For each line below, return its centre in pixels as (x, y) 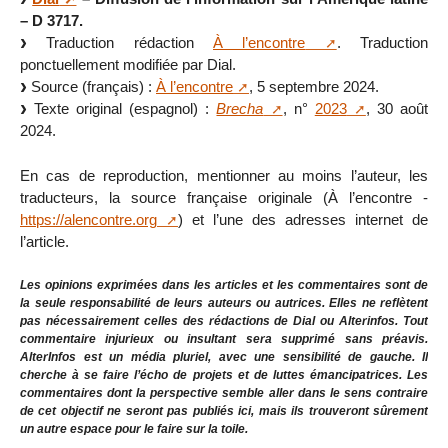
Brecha (240, 109)
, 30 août (397, 109)
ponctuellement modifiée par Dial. (128, 65)
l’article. (44, 241)
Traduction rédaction (120, 43)
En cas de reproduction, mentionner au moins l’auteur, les (224, 175)
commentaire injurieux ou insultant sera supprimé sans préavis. (224, 338)
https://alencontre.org (88, 219)
